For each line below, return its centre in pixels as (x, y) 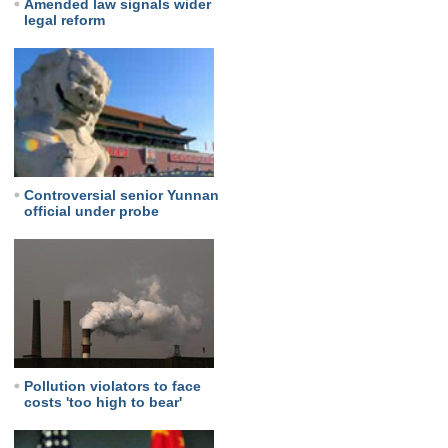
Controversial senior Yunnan (121, 195)
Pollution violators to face (112, 386)
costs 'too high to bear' (102, 402)
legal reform (64, 20)
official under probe (91, 211)
